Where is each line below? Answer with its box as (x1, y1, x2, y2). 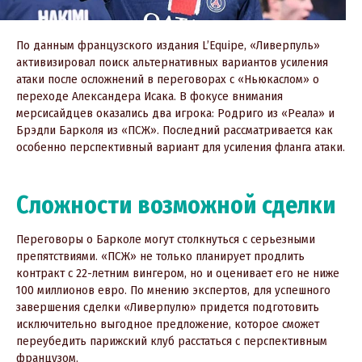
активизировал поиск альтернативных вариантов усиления (16, 55, 328, 70)
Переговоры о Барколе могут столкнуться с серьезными (16, 232, 315, 247)
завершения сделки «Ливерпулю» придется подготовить (16, 300, 319, 315)
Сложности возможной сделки (16, 191, 336, 221)
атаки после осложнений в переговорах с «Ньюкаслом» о (16, 72, 319, 87)
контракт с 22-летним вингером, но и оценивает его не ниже (16, 266, 339, 281)
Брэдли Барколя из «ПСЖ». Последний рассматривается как (16, 123, 333, 138)
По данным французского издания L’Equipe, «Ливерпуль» (16, 38, 320, 53)
